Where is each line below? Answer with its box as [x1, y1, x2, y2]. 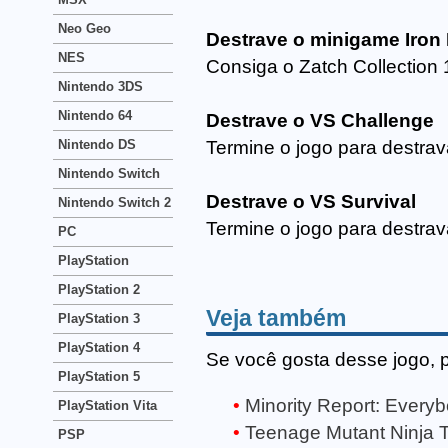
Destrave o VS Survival [206, 191, 416, 213]
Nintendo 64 [58, 108, 132, 123]
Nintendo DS [58, 137, 136, 152]
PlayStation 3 [58, 311, 140, 326]
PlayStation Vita [58, 398, 157, 413]
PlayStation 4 [58, 340, 140, 355]
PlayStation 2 [58, 282, 140, 297]
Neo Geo [58, 21, 111, 36]
